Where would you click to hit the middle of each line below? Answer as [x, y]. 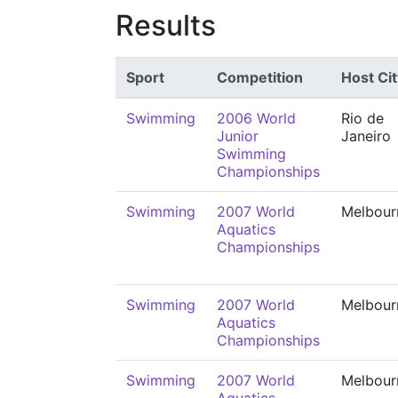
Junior [238, 136]
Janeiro [366, 136]
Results [166, 25]
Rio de [362, 118]
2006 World [256, 118]
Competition [260, 77]
